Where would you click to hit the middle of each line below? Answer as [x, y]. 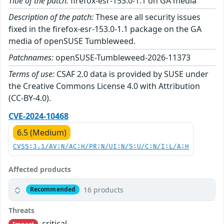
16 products [103, 189]
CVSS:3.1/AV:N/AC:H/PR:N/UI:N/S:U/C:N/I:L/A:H [101, 146]
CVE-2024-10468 [38, 116]
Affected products [40, 169]
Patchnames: [31, 57]
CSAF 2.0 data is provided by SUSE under [131, 74]
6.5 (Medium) [42, 132]
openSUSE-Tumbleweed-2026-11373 [122, 57]
